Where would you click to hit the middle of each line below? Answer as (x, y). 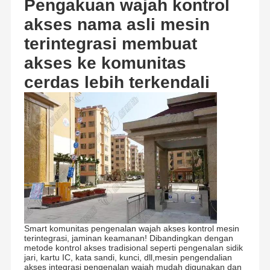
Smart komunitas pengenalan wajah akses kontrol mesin (131, 229)
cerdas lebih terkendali (117, 83)
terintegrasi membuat (110, 44)
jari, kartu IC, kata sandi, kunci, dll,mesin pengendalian (128, 258)
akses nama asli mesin (117, 25)
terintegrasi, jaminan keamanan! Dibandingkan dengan (128, 238)
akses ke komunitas (105, 63)
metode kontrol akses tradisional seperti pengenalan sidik (133, 248)
